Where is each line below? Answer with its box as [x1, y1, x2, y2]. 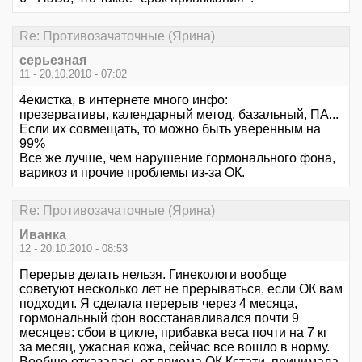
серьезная [19, 53, 86, 67]
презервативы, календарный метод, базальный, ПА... [19, 107, 339, 121]
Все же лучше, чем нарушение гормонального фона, [19, 150, 335, 165]
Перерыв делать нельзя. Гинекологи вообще [19, 267, 287, 282]
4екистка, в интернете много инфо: [19, 92, 228, 107]
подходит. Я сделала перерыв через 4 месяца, [19, 297, 297, 311]
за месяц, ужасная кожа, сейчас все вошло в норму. [19, 340, 330, 355]
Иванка [19, 228, 66, 242]
